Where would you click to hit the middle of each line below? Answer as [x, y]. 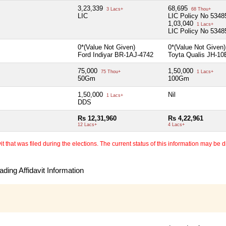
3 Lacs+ [114, 9]
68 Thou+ [200, 9]
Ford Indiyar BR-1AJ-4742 [116, 54]
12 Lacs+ [87, 124]
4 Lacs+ [176, 124]
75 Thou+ [110, 71]
